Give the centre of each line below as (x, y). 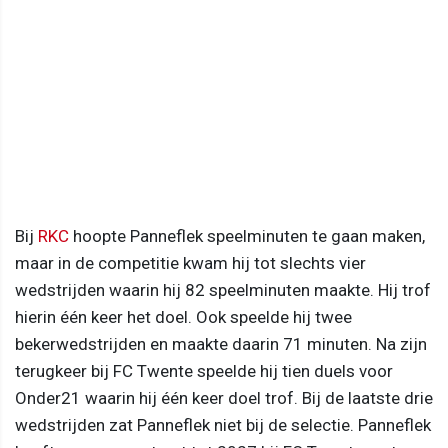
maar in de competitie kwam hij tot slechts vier (190, 263)
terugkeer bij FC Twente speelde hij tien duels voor (204, 371)
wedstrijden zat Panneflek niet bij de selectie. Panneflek (223, 425)
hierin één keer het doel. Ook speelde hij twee (183, 317)
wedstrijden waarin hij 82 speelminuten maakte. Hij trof (223, 290)
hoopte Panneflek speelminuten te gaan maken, (247, 236)
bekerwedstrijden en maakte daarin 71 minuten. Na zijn (221, 344)
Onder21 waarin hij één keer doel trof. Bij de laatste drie (224, 398)
